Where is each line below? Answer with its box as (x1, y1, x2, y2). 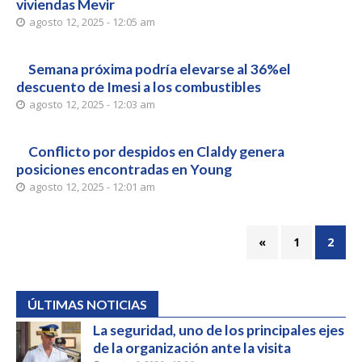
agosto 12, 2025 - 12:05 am (29, 15, 155, 29)
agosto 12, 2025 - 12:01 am (29, 179, 155, 194)
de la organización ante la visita (93, 339, 291, 356)
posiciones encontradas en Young (16, 161, 232, 178)
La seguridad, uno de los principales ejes (93, 322, 344, 339)
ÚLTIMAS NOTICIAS (27, 297, 147, 312)
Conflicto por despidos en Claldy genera (28, 143, 284, 160)
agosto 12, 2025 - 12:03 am (29, 97, 155, 112)
